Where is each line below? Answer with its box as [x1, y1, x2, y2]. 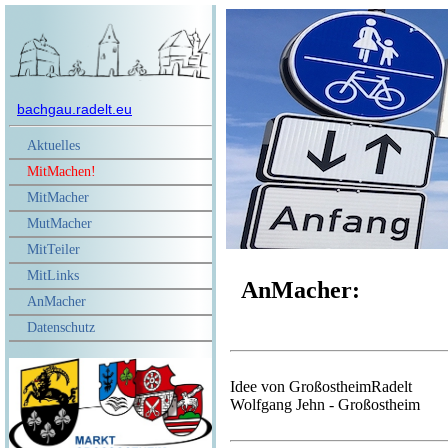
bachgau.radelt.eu [17, 101, 132, 118]
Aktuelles [27, 138, 80, 154]
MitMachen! [27, 164, 96, 180]
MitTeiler [27, 242, 80, 258]
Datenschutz [27, 320, 95, 336]
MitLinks [27, 268, 79, 284]
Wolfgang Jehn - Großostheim [230, 395, 420, 413]
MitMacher [27, 190, 89, 206]
